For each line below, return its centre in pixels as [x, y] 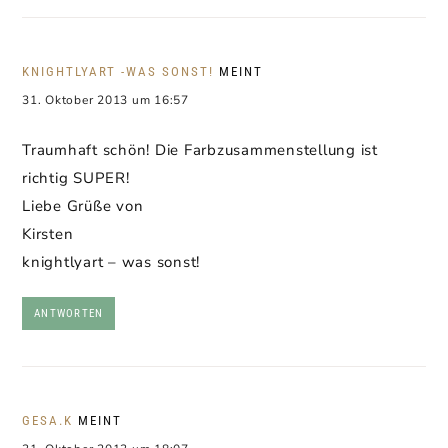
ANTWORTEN [69, 313]
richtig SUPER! [76, 178]
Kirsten [48, 234]
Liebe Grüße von [83, 206]
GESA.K [47, 420]
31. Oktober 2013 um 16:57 [105, 100]
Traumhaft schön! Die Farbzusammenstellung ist [200, 150]
